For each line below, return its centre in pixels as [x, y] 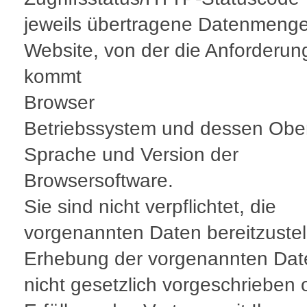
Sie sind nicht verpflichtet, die [150, 207]
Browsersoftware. [99, 181]
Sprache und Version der [131, 155]
